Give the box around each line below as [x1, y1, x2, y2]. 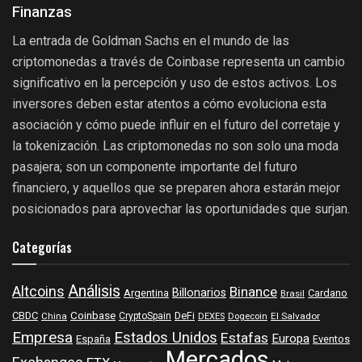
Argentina [124, 286, 169, 301]
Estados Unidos [114, 327, 217, 350]
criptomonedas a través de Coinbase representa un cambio [12, 54, 345, 70]
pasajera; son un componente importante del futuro [12, 159, 297, 175]
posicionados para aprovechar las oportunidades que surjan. [12, 201, 350, 217]
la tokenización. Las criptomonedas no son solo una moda [12, 138, 339, 154]
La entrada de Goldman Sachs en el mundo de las [12, 33, 289, 49]
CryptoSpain [119, 309, 171, 324]
